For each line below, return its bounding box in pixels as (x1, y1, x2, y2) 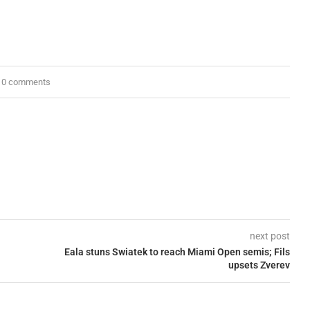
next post (249, 230, 290, 241)
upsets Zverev (228, 259, 290, 271)
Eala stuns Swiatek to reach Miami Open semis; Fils (64, 246, 290, 257)
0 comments (1, 76, 51, 87)
